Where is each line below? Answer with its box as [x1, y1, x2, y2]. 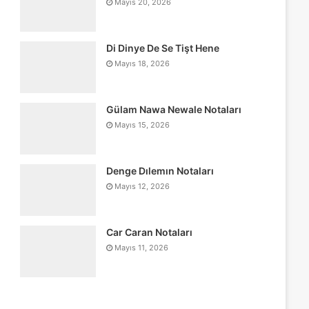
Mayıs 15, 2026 [114, 120, 170, 130]
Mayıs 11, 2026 [114, 243, 168, 252]
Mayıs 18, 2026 [114, 59, 170, 68]
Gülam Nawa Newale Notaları [106, 103, 241, 115]
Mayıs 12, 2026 [114, 181, 170, 191]
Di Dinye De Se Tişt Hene [106, 42, 219, 54]
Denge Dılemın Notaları [106, 165, 214, 177]
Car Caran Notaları [106, 226, 192, 238]
